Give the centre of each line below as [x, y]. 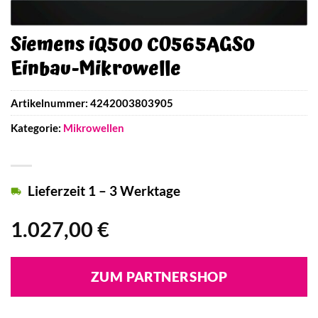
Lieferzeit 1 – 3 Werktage [104, 190]
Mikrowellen [94, 128]
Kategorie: [37, 128]
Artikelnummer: [50, 103]
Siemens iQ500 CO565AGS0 [133, 44]
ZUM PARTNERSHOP [159, 276]
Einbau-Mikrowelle [96, 68]
